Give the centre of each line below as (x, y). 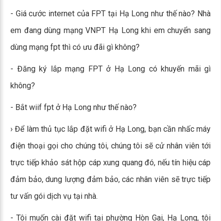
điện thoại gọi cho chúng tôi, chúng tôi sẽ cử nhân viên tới (110, 146)
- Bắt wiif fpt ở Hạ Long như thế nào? (74, 107)
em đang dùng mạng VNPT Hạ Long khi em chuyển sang (110, 30)
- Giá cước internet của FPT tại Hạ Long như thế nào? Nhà (110, 14)
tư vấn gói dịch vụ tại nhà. (54, 196)
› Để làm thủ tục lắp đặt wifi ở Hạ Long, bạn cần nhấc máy (110, 129)
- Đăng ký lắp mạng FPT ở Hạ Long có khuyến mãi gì (110, 69)
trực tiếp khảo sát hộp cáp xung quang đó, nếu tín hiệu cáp (110, 163)
